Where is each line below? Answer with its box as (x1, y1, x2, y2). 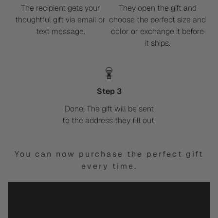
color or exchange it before (111, 26, 204, 37)
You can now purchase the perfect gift (15, 149, 203, 160)
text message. (36, 26, 85, 37)
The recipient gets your (20, 3, 100, 14)
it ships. (145, 38, 170, 49)
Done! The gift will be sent (64, 103, 154, 114)
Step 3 (96, 86, 122, 96)
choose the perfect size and (109, 15, 206, 25)
